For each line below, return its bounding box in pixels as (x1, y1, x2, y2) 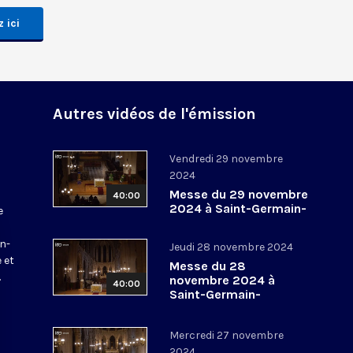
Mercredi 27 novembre (169, 328, 284, 342)
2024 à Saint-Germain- (169, 200, 307, 216)
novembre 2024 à (169, 272, 276, 288)
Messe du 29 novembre (169, 186, 309, 202)
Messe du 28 (169, 258, 247, 273)
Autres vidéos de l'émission (53, 104, 257, 123)
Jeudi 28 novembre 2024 (169, 240, 294, 254)
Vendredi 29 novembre (169, 151, 284, 165)
